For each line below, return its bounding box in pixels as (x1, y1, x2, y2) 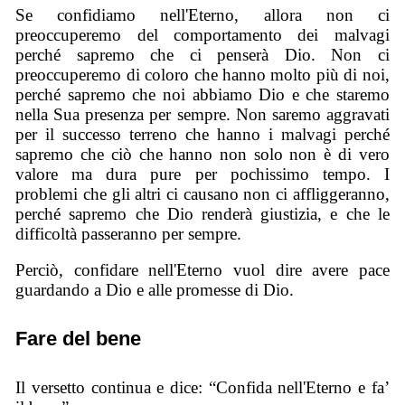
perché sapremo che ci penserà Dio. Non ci (15, 44, 390, 64)
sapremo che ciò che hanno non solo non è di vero (15, 144, 390, 164)
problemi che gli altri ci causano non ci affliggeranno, (15, 184, 390, 203)
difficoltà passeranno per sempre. (15, 223, 242, 243)
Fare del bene (15, 326, 142, 350)
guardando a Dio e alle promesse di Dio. (15, 280, 295, 300)
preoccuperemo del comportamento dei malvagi (15, 24, 390, 44)
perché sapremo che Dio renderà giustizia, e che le (15, 203, 390, 223)
